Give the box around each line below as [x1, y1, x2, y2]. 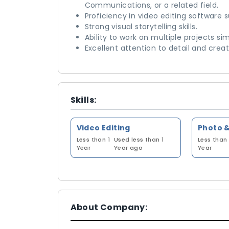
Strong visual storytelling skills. [84, 21, 198, 32]
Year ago [113, 144, 143, 152]
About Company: [70, 201, 148, 213]
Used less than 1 [113, 135, 164, 144]
